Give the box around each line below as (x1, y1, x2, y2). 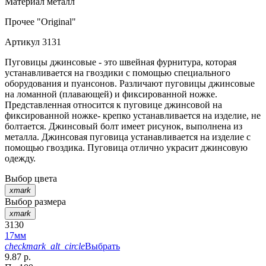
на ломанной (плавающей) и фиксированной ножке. (5, 88, 217, 99)
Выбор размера (5, 196, 66, 207)
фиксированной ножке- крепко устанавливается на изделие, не (5, 110, 261, 121)
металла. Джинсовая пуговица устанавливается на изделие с (5, 131, 251, 142)
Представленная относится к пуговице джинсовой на (5, 99, 222, 110)
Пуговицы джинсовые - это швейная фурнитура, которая (5, 56, 236, 67)
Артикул (5, 36, 40, 47)
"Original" (34, 16, 76, 27)
